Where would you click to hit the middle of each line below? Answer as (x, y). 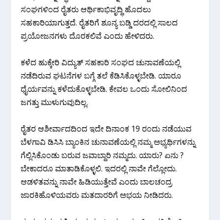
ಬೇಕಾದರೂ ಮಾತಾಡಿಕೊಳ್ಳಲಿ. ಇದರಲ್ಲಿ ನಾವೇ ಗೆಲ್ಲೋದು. (99, 168)
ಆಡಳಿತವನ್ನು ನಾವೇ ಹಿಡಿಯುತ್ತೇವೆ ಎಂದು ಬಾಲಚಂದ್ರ (96, 181)
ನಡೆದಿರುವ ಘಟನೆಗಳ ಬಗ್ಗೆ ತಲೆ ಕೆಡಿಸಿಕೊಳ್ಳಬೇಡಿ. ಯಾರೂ (101, 75)
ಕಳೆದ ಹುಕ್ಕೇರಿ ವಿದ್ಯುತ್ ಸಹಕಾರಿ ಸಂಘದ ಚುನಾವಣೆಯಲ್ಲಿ (101, 62)
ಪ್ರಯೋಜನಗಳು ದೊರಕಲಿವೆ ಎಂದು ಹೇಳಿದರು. (88, 36)
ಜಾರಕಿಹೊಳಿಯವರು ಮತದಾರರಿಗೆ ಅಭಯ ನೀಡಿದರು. (97, 195)
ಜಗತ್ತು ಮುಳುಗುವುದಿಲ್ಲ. (55, 102)
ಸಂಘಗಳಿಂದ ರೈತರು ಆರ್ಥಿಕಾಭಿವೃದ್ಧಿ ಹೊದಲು (86, 9)
